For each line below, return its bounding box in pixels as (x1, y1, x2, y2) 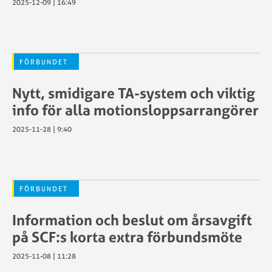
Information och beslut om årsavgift (12, 211, 252, 229)
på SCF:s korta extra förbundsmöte (12, 228, 242, 246)
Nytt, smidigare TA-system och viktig (12, 84, 255, 102)
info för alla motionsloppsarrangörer (12, 101, 259, 119)
